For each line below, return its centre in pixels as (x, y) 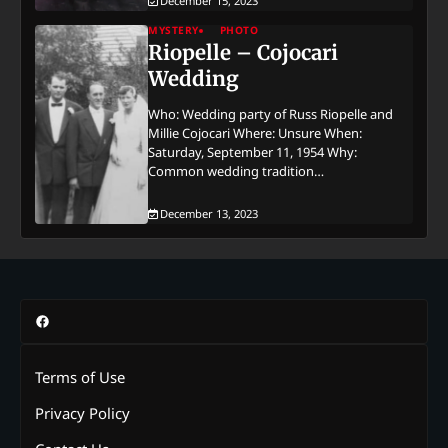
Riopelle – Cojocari (243, 53)
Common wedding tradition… (236, 171)
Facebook (67, 320)
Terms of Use (80, 377)
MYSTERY (173, 30)
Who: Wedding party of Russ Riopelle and (271, 114)
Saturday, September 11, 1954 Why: (253, 152)
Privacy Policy (82, 413)
